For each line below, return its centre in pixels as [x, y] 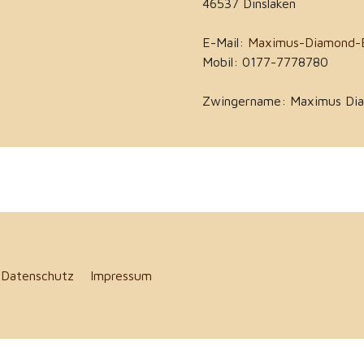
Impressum [121, 276]
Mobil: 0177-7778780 [265, 62]
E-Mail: [225, 43]
